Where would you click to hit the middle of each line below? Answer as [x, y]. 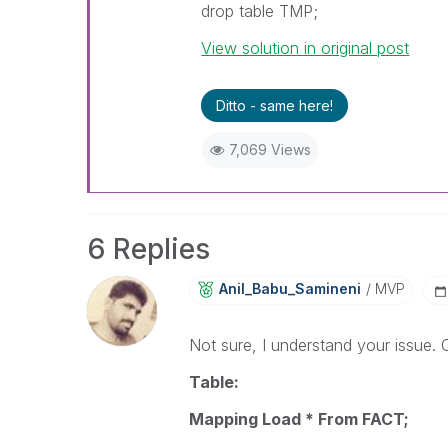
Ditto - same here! [275, 105]
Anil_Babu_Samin [278, 288]
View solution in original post [305, 48]
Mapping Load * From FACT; [298, 419]
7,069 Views [269, 149]
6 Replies [148, 249]
